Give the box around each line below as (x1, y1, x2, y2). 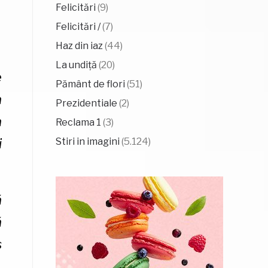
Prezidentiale (55, 98, 117, 109)
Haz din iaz (55, 40, 103, 51)
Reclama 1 (55, 117, 101, 128)
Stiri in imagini (55, 136, 120, 147)
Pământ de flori (55, 78, 125, 90)
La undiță (55, 59, 97, 71)
